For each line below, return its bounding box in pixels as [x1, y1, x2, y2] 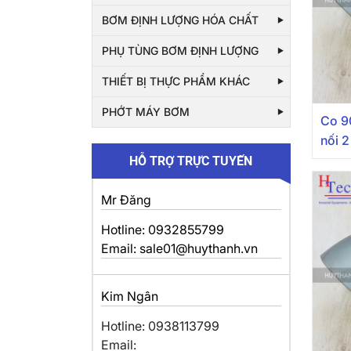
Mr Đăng [101, 192, 151, 208]
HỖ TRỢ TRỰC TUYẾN [129, 154, 253, 168]
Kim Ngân [101, 288, 158, 304]
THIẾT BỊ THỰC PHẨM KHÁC [102, 74, 250, 88]
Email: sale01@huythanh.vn [101, 241, 258, 256]
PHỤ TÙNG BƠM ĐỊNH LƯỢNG [102, 44, 259, 57]
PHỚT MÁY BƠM [102, 105, 190, 118]
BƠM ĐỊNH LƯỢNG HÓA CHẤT [102, 13, 259, 27]
